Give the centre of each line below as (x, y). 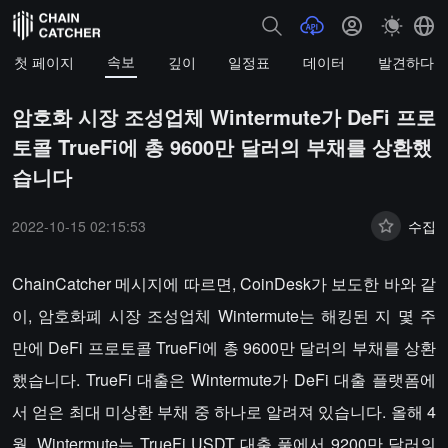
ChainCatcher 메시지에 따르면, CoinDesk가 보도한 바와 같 (224, 283)
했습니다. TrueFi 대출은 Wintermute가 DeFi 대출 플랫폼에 (224, 379)
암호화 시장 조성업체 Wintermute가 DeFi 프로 (224, 116)
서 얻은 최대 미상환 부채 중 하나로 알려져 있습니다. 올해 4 (224, 411)
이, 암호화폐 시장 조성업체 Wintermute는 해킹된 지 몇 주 (224, 315)
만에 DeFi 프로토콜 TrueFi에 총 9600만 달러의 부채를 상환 (224, 347)
